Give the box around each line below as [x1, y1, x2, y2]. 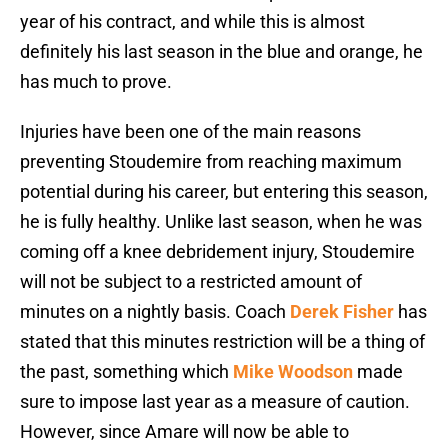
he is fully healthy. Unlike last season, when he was [20, 211, 422, 233]
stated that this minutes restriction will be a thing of [20, 331, 425, 353]
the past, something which [20, 361, 233, 383]
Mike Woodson [233, 361, 353, 383]
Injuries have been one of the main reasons [20, 121, 361, 143]
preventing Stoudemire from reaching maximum [20, 151, 402, 173]
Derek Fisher [290, 301, 394, 323]
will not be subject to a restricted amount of [20, 271, 362, 293]
